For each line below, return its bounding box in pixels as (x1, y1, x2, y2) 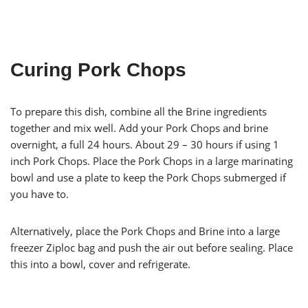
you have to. (10, 186, 69, 201)
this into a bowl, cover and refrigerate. (10, 256, 190, 271)
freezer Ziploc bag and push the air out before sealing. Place (10, 240, 293, 254)
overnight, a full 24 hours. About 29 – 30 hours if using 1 (10, 137, 279, 151)
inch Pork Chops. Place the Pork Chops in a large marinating (10, 153, 293, 168)
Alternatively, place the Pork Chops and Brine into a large (10, 223, 280, 238)
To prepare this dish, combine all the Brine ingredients (10, 104, 267, 118)
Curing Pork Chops (10, 58, 186, 80)
